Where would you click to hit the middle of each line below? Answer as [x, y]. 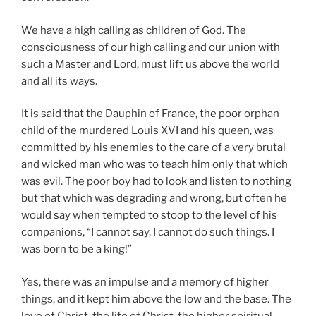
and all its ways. [59, 81]
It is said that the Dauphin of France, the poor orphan [150, 114]
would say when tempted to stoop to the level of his [149, 215]
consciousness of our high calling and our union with [151, 47]
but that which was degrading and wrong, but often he [154, 199]
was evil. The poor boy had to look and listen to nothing [156, 182]
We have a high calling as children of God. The [134, 30]
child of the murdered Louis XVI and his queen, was [147, 131]
